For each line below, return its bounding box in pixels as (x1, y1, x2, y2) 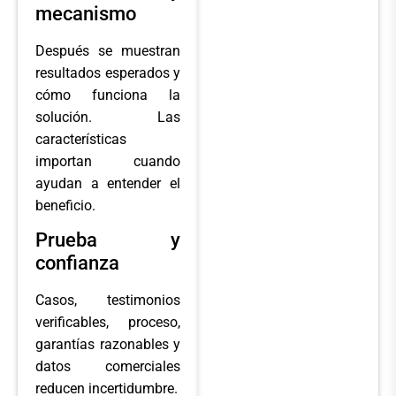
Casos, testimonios (35, 291, 180, 308)
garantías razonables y (35, 335, 180, 353)
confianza (35, 251, 119, 274)
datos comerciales (35, 357, 180, 375)
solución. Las (35, 108, 180, 126)
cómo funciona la (35, 86, 180, 103)
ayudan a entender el (35, 174, 180, 192)
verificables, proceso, (35, 313, 180, 331)
